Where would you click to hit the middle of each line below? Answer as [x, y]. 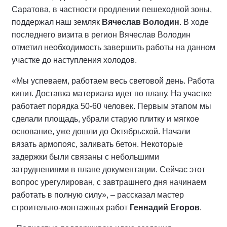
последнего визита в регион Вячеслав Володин [101, 34]
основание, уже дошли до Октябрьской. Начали [101, 131]
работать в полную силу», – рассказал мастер [98, 195]
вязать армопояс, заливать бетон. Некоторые [97, 144]
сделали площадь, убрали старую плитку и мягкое [105, 119]
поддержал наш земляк [57, 22]
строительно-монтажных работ [71, 207]
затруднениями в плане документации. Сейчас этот [108, 169]
